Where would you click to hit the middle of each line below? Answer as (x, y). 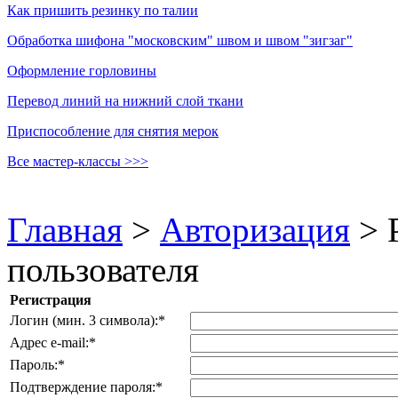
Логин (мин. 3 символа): (84, 321)
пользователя (103, 270)
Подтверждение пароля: (83, 387)
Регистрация (51, 300)
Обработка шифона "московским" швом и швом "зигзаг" (180, 41)
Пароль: (34, 365)
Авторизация (255, 230)
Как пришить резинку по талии (103, 11)
